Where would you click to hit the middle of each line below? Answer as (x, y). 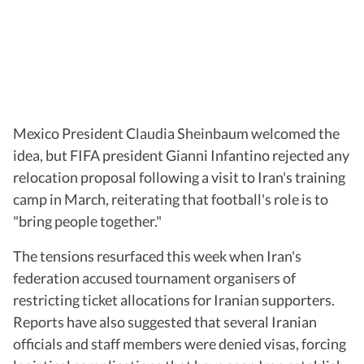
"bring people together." (87, 221)
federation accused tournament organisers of (154, 277)
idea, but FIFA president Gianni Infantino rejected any (181, 155)
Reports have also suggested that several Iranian (165, 321)
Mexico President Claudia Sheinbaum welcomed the (176, 133)
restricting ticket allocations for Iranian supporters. (174, 299)
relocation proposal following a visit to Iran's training (179, 177)
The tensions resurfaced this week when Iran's (157, 256)
